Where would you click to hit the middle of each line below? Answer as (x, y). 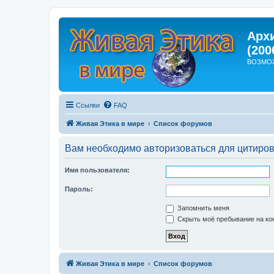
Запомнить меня (202, 208)
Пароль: (79, 189)
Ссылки (88, 105)
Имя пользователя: (97, 170)
